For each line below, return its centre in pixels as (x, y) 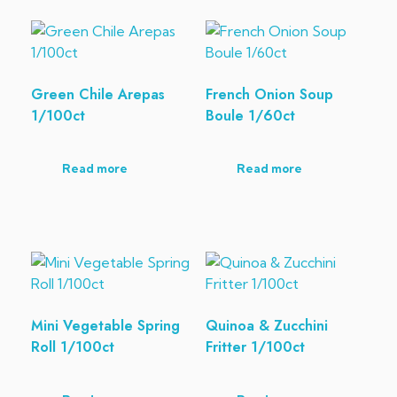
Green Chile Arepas (98, 95)
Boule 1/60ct (250, 116)
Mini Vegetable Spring (105, 325)
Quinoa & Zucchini (266, 325)
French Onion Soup (269, 95)
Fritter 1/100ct (255, 346)
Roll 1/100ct (73, 346)
